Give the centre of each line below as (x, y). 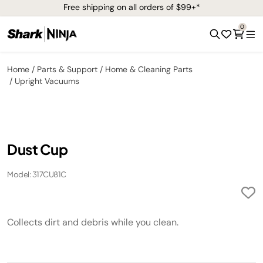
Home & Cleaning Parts (149, 69)
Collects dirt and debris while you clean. (93, 222)
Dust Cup (37, 149)
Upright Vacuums (47, 81)
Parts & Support (67, 69)
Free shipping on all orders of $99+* (131, 7)
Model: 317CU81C (37, 174)
